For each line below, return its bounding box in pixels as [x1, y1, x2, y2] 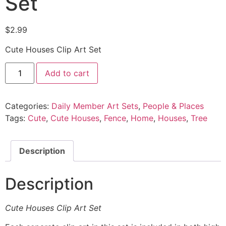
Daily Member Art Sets [51, 101, 138, 111]
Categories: [5, 101, 51, 111]
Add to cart [45, 68, 90, 79]
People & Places [143, 101, 204, 111]
